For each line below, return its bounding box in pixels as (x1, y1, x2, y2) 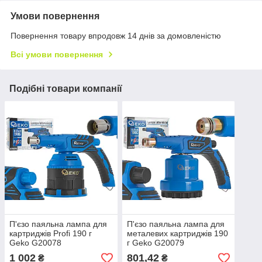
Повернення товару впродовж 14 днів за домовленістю (11, 31, 221, 41)
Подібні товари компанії (9, 84, 122, 94)
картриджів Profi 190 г (9, 229, 92, 239)
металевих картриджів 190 (126, 229, 228, 239)
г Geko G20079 (126, 238, 184, 248)
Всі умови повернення (11, 50, 103, 60)
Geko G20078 (9, 238, 61, 248)
